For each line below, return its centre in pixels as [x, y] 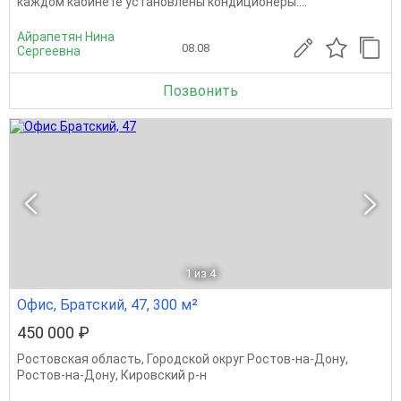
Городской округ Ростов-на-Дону [246, 359]
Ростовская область [79, 359]
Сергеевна [49, 51]
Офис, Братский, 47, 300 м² [107, 305]
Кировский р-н [164, 375]
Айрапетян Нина [66, 37]
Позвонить [200, 91]
